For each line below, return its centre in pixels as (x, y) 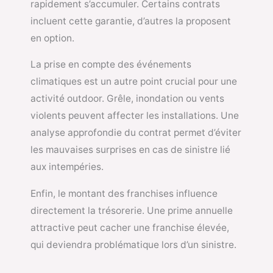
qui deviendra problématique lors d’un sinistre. (133, 244)
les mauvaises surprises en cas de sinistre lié (130, 150)
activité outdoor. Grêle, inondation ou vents (127, 99)
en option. (52, 38)
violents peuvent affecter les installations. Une (135, 116)
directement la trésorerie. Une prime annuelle (132, 210)
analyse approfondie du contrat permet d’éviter (136, 133)
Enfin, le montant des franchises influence (124, 193)
